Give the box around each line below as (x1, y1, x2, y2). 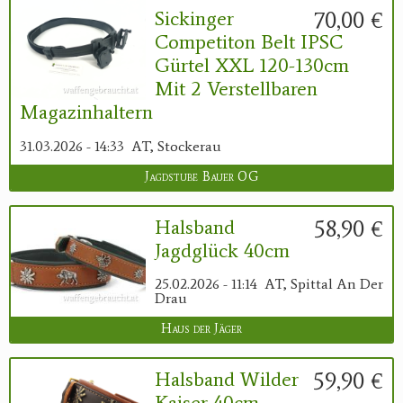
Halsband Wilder (155, 367, 299, 392)
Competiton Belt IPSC (155, 30, 343, 55)
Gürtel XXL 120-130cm (155, 53, 349, 78)
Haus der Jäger (161, 321, 242, 337)
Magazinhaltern (20, 100, 153, 125)
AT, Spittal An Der (264, 275, 383, 293)
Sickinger (155, 6, 234, 31)
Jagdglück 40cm (155, 237, 290, 263)
